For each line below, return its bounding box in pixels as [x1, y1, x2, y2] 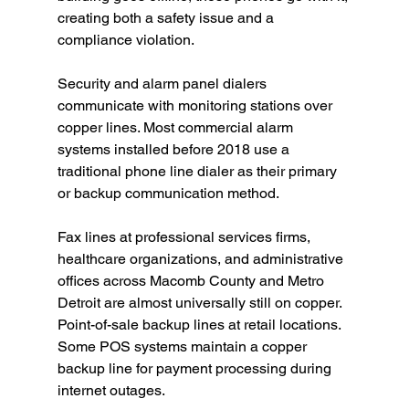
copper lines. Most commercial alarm [57, 119, 297, 137]
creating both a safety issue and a [57, 9, 278, 27]
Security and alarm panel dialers [57, 75, 270, 93]
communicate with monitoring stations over [57, 97, 336, 115]
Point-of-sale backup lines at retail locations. [57, 316, 344, 334]
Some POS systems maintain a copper [57, 338, 310, 356]
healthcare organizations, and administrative [57, 250, 347, 268]
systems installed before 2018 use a [57, 141, 293, 159]
